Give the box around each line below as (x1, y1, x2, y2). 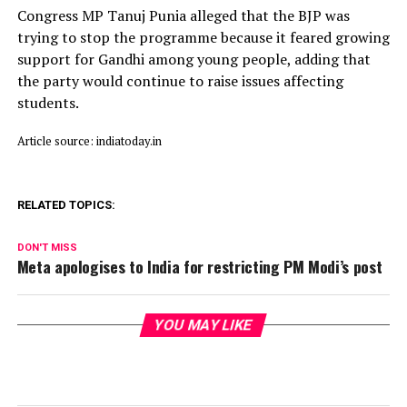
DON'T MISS (16, 241, 77, 253)
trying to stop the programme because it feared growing (16, 26, 390, 47)
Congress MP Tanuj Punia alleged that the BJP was (16, 5, 350, 25)
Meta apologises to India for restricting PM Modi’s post (16, 253, 382, 278)
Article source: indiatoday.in (16, 132, 162, 149)
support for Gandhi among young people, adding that (16, 48, 371, 69)
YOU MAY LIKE (153, 315, 255, 333)
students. (16, 92, 79, 113)
